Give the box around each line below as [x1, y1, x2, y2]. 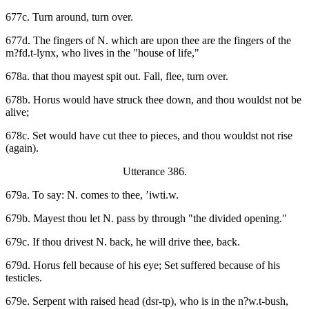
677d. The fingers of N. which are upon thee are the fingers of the [6, 34, 291, 47]
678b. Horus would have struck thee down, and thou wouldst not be [6, 94, 301, 106]
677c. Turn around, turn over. [6, 11, 133, 23]
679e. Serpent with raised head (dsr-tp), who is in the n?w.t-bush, [6, 295, 288, 308]
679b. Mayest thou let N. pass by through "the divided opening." [6, 212, 287, 225]
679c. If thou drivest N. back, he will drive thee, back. [6, 236, 240, 248]
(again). [6, 142, 39, 154]
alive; [6, 106, 29, 119]
